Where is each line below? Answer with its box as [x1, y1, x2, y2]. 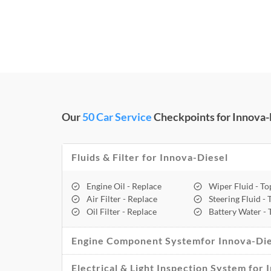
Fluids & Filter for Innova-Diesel [71, 151, 228, 163]
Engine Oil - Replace [86, 181, 162, 192]
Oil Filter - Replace [86, 206, 157, 217]
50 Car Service [82, 110, 154, 124]
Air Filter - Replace [86, 194, 157, 204]
